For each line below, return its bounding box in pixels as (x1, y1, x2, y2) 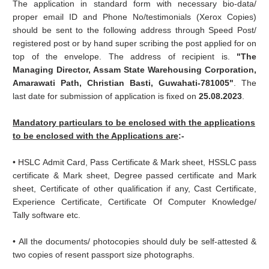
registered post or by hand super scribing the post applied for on (13, 38, 257, 49)
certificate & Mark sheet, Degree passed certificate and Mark (13, 171, 257, 181)
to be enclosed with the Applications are (13, 131, 179, 141)
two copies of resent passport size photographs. (13, 250, 195, 260)
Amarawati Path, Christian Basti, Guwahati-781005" (13, 78, 234, 88)
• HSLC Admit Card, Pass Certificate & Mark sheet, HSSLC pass (13, 157, 257, 168)
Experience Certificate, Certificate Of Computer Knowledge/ (13, 197, 257, 207)
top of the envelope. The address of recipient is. (13, 52, 237, 62)
